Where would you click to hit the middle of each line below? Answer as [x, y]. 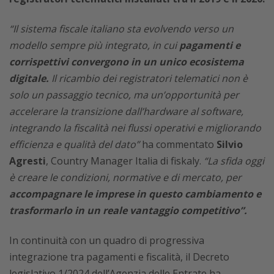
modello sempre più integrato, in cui [94, 45]
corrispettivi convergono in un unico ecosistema [127, 61]
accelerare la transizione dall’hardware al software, [126, 111]
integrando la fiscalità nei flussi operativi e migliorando [135, 128]
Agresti [28, 161]
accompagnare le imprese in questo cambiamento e [135, 194]
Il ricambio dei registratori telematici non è [148, 78]
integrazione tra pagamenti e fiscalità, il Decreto [119, 257]
